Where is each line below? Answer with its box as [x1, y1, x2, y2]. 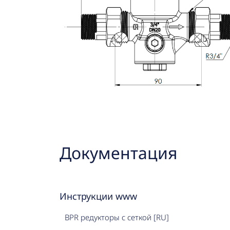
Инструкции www [59, 189, 137, 202]
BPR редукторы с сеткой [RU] [64, 212, 169, 222]
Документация [59, 141, 177, 164]
